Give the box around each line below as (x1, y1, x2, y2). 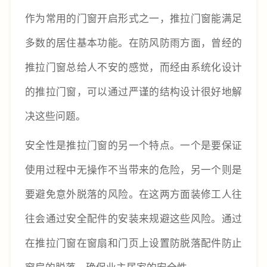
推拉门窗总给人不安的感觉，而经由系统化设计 (24, 59, 243, 74)
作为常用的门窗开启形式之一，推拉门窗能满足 (24, 10, 243, 25)
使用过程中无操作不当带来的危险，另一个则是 (24, 162, 243, 177)
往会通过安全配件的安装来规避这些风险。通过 (24, 211, 243, 226)
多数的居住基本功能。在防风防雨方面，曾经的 (24, 35, 243, 49)
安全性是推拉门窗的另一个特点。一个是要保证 (24, 138, 243, 153)
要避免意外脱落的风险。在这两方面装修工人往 (24, 187, 243, 201)
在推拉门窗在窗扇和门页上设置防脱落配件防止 (24, 235, 243, 250)
